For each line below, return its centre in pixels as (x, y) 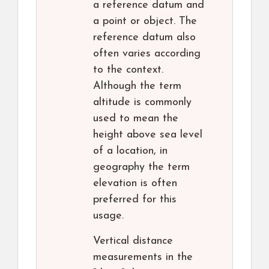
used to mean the (136, 119)
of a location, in (130, 151)
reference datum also (144, 38)
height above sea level (148, 135)
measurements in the (143, 258)
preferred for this (135, 200)
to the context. (128, 70)
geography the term (141, 168)
